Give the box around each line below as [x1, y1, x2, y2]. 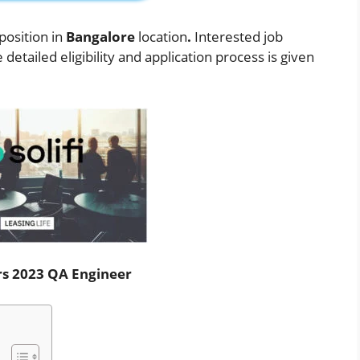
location [135, 27, 187, 47]
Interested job [191, 27, 283, 47]
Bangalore [66, 27, 135, 47]
